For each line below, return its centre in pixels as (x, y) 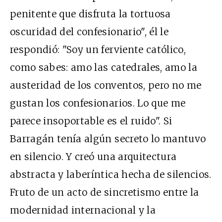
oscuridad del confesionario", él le (89, 31)
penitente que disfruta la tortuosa (90, 14)
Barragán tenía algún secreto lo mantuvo (108, 139)
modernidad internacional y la (83, 210)
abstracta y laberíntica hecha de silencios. (111, 174)
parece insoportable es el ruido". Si (91, 121)
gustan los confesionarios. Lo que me (98, 103)
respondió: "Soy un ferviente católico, (98, 49)
